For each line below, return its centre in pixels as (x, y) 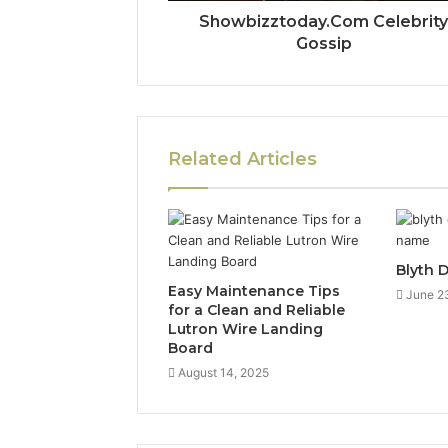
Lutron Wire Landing (245, 329)
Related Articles (242, 159)
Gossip (323, 44)
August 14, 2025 (223, 373)
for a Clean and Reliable (256, 310)
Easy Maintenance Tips (254, 291)
